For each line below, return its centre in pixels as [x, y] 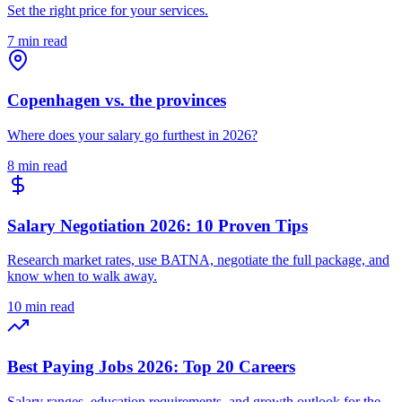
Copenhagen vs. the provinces [117, 100]
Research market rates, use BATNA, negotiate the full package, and [198, 260]
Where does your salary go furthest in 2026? [132, 135]
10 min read [41, 307]
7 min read [37, 40]
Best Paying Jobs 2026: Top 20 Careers [151, 367]
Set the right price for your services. [108, 10]
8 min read [37, 166]
